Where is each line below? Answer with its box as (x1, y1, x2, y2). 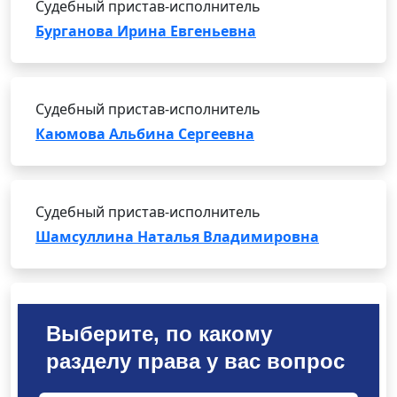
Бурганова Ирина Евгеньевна (35, 21, 256, 41)
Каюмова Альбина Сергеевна (35, 124, 254, 144)
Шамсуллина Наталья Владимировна (35, 227, 319, 246)
